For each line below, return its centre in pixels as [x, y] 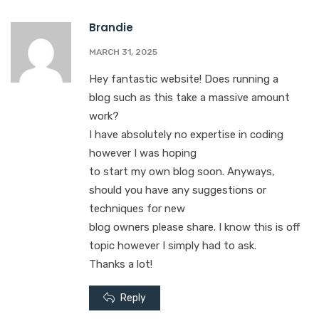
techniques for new [137, 209]
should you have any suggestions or [178, 190]
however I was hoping [143, 153]
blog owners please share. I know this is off [194, 228]
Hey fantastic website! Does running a [184, 79]
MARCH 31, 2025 [123, 52]
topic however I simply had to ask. [173, 246]
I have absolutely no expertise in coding [186, 135]
